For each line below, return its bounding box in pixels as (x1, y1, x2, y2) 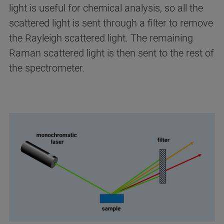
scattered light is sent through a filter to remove (9, 17, 213, 29)
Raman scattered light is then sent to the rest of (9, 47, 214, 59)
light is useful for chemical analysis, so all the (9, 2, 203, 14)
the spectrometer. (9, 62, 85, 74)
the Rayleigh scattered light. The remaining (9, 32, 193, 44)
